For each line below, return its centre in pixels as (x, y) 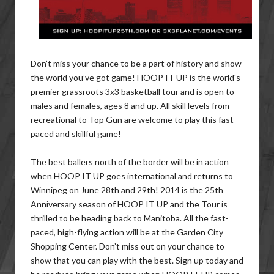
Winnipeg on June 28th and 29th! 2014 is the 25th (127, 190)
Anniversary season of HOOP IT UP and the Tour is (129, 204)
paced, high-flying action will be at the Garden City (127, 232)
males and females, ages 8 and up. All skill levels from (130, 106)
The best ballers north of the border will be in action (130, 162)
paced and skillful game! (76, 134)
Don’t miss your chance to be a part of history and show (136, 63)
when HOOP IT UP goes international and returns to (132, 176)
